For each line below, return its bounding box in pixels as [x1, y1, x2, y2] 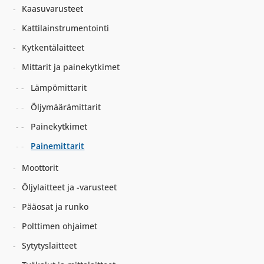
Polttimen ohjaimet [22, 220, 98, 232]
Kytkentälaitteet [22, 42, 85, 54]
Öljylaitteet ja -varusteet [22, 181, 117, 193]
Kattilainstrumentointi [22, 22, 110, 34]
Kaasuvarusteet [22, 3, 84, 15]
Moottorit [22, 162, 59, 174]
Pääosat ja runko [22, 201, 89, 213]
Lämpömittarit [31, 82, 87, 94]
